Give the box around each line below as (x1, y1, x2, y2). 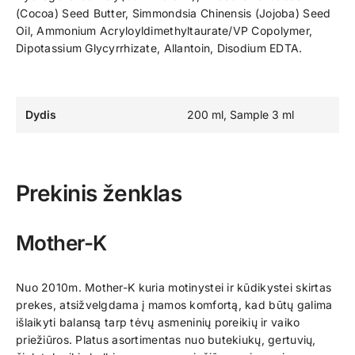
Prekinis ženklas (16, 180, 182, 207)
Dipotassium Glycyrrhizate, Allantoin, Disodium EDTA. (16, 41, 303, 55)
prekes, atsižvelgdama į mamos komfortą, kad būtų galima (16, 298, 333, 311)
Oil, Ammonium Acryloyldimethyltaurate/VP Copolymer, (16, 24, 313, 37)
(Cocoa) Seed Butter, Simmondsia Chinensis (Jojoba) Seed (16, 6, 331, 20)
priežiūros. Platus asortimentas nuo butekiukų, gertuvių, (16, 333, 316, 346)
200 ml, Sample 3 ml (187, 108, 294, 121)
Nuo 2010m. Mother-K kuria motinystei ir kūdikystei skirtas (16, 281, 332, 294)
